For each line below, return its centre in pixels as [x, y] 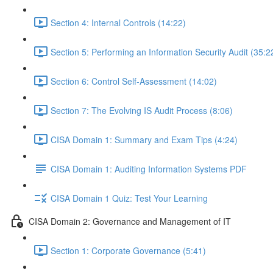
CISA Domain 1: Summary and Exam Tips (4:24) [144, 139]
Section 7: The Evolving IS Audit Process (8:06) [142, 110]
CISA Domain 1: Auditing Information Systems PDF [149, 168]
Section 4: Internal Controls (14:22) [118, 22]
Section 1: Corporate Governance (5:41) [128, 250]
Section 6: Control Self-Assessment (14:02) [134, 81]
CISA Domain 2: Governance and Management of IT [130, 221]
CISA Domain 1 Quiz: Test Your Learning [129, 198]
